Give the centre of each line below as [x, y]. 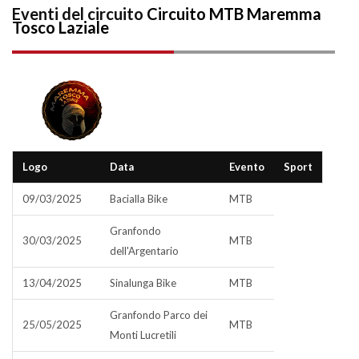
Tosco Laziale [61, 27]
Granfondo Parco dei [159, 315]
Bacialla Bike [139, 199]
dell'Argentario [144, 251]
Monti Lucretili [143, 335]
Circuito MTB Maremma [234, 14]
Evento [247, 167]
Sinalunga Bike [143, 283]
